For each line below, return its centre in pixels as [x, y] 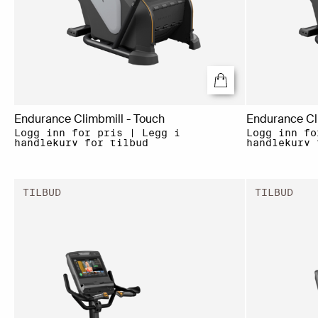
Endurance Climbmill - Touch [89, 119]
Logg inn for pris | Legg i [97, 132]
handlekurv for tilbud [81, 142]
